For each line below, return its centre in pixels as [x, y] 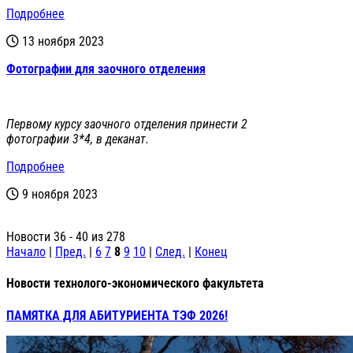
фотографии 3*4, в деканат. [78, 139]
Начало [26, 252]
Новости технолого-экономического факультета [135, 284]
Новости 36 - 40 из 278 [66, 237]
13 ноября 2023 [63, 42]
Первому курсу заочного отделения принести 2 [127, 124]
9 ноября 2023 [60, 195]
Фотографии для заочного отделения [106, 69]
